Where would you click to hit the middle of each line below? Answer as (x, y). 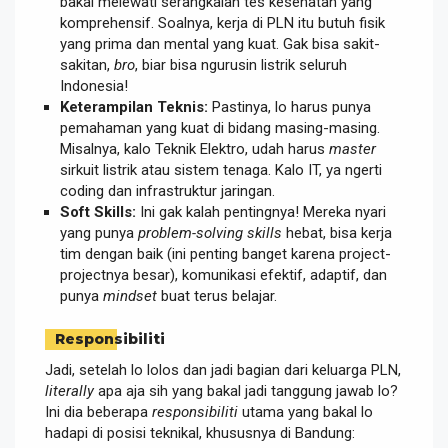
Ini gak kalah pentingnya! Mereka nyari (261, 211)
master (352, 148)
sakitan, (87, 64)
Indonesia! (94, 85)
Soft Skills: (98, 211)
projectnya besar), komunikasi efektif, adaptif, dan (223, 274)
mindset (130, 295)
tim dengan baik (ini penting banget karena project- (225, 253)
